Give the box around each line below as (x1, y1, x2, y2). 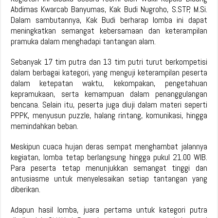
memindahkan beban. (11, 121, 79, 132)
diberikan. (11, 184, 41, 195)
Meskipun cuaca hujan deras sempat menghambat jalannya (11, 141, 207, 152)
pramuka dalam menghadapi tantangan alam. (11, 36, 156, 47)
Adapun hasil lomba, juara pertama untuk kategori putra (11, 204, 207, 216)
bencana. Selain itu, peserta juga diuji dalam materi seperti (11, 99, 207, 110)
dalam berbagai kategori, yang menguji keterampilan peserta (11, 67, 207, 78)
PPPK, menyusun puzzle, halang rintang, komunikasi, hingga (11, 110, 207, 121)
